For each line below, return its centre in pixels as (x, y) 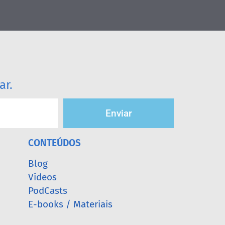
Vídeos (42, 177)
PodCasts (48, 190)
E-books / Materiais (70, 204)
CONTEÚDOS (54, 143)
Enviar (119, 113)
